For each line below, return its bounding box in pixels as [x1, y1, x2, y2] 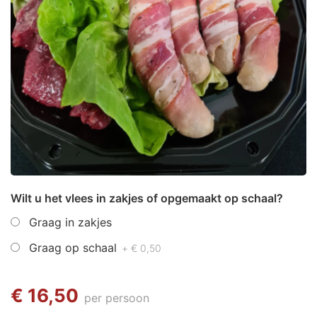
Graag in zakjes [29, 214, 112, 229]
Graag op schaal [29, 240, 120, 255]
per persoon [84, 290, 149, 305]
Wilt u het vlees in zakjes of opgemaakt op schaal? [11, 190, 283, 205]
